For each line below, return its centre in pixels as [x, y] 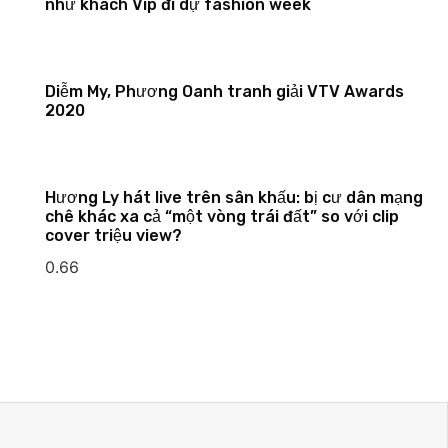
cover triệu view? [113, 235]
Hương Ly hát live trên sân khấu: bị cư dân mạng [233, 197]
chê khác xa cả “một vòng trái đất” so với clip [221, 216]
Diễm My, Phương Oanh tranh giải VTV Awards [224, 91]
